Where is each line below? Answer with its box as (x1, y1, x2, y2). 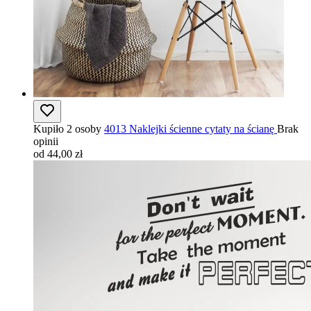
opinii (33, 135, 58, 147)
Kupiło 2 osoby (33, 123, 101, 135)
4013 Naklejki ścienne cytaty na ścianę (104, 123, 274, 135)
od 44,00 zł (33, 148, 83, 160)
